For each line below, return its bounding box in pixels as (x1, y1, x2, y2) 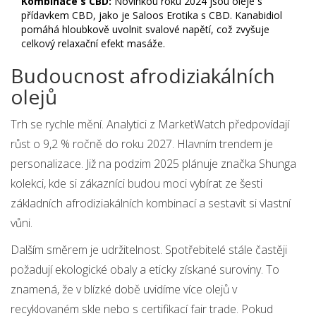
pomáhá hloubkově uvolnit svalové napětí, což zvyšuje (21, 23, 269, 37)
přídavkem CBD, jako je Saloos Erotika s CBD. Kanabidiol (21, 8, 282, 23)
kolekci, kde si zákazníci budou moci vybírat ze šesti (11, 176, 262, 192)
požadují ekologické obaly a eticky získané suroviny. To (11, 262, 279, 278)
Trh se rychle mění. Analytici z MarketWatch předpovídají (11, 116, 289, 133)
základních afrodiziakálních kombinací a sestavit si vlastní (11, 195, 291, 212)
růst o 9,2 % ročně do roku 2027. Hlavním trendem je (11, 136, 273, 152)
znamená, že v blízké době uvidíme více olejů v (11, 281, 237, 298)
